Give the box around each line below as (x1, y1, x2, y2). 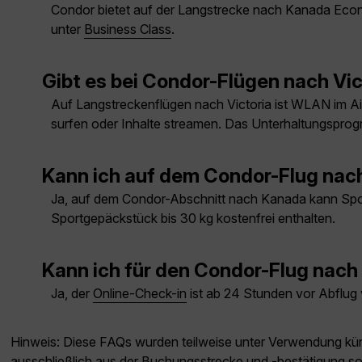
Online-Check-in (93, 285, 187, 302)
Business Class (84, 21, 171, 38)
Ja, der (51, 285, 93, 302)
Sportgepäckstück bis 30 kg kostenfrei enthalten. (51, 210, 335, 227)
